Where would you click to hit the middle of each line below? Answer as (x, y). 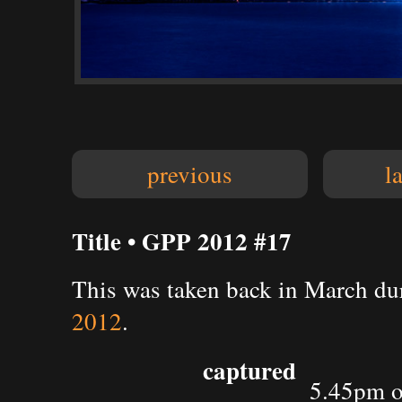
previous (190, 174)
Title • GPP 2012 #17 (182, 241)
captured (249, 370)
